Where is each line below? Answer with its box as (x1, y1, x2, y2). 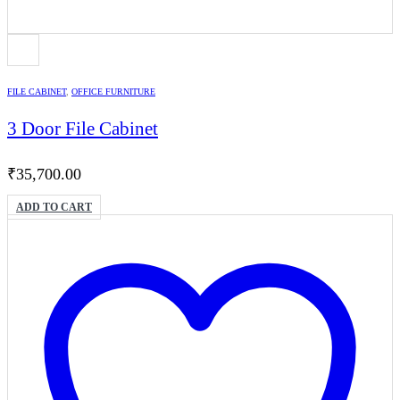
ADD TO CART (16, 201, 92, 214)
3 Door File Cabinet (7, 119, 158, 139)
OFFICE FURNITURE (71, 86, 155, 96)
